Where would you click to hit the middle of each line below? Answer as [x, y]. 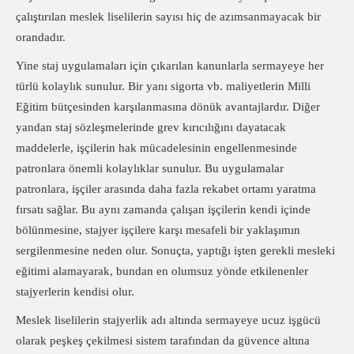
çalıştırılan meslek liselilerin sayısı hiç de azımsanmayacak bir [168, 17]
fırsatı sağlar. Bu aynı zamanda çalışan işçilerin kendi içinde [163, 209]
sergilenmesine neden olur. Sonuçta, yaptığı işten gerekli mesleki [175, 250]
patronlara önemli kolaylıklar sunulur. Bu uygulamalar [150, 168]
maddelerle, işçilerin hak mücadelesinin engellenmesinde [156, 148]
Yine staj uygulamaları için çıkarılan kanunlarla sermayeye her [170, 66]
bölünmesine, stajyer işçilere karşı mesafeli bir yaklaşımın [158, 230]
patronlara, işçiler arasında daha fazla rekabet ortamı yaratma [166, 189]
